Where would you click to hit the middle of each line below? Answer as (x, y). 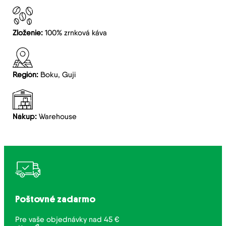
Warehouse (58, 116)
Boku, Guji (58, 74)
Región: (27, 74)
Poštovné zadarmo (55, 199)
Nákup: (26, 116)
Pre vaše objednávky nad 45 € (67, 219)
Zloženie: (29, 32)
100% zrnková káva (76, 32)
